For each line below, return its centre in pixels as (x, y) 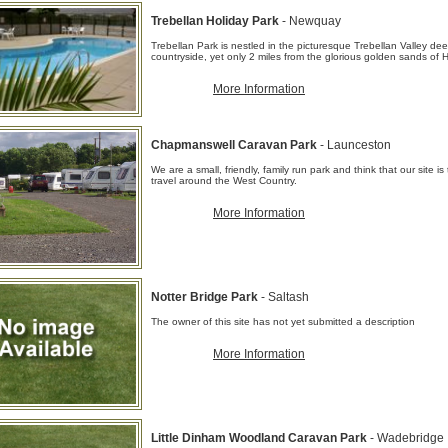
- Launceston (355, 145)
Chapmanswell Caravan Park (235, 145)
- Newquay (311, 21)
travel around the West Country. (224, 180)
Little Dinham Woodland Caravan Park (260, 438)
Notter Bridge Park (206, 297)
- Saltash (285, 297)
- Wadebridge (407, 438)
